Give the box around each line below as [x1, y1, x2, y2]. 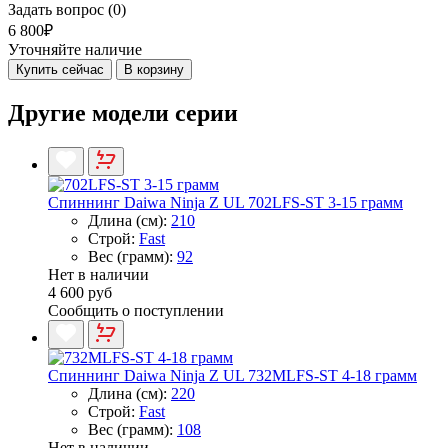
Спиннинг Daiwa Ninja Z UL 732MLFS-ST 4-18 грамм [48, 366, 417, 384]
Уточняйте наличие [8, 40, 142, 58]
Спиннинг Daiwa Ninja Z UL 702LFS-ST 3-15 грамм [48, 193, 403, 211]
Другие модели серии [8, 99, 238, 126]
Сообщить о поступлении [48, 301, 224, 319]
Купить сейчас [16, 61, 104, 77]
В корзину [124, 61, 184, 77]
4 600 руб [48, 283, 112, 301]
